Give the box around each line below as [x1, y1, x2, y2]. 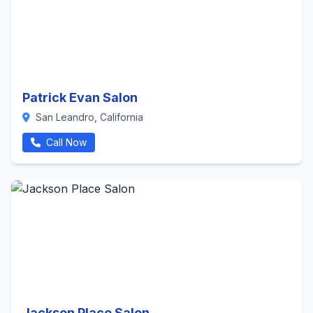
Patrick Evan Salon [22, 90, 138, 105]
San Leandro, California [33, 111, 143, 123]
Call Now [43, 136, 87, 148]
